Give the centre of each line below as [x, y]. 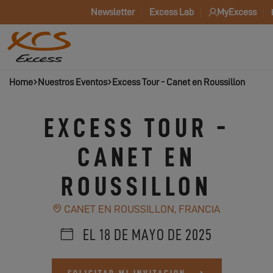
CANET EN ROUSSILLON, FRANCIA [141, 209]
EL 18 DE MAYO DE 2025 [146, 235]
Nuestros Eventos [73, 82]
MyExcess [237, 12]
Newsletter [113, 12]
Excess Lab [172, 12]
